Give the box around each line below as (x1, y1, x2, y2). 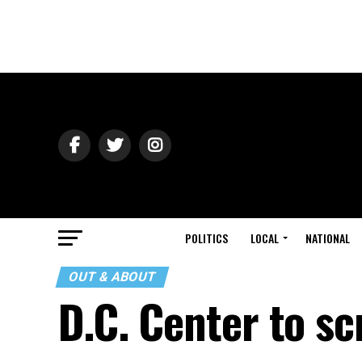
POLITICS (185, 229, 228, 246)
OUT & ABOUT (66, 269, 158, 284)
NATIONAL (305, 229, 350, 246)
